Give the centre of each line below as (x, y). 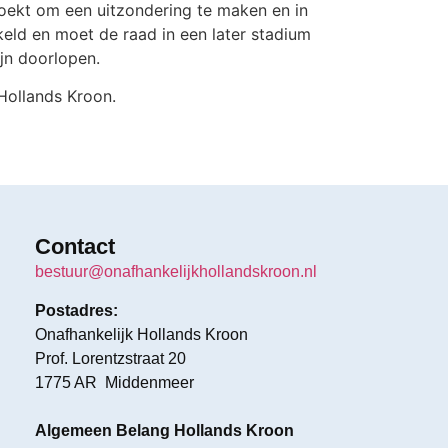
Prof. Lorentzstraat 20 (111, 358)
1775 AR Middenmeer (115, 382)
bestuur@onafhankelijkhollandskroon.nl (176, 272)
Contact (75, 247)
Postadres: (77, 310)
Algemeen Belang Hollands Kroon (165, 430)
